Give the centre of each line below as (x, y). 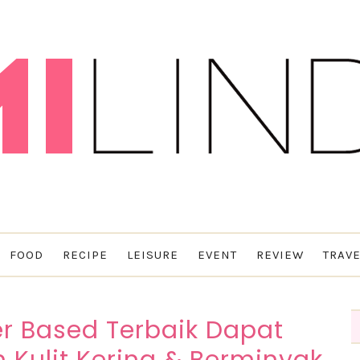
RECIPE (85, 255)
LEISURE (152, 255)
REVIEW (280, 255)
